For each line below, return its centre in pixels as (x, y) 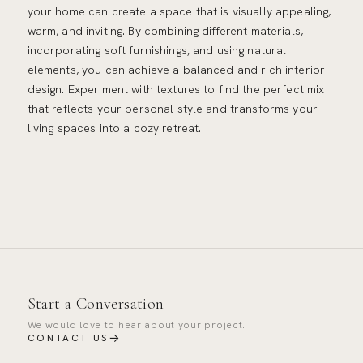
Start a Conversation (96, 304)
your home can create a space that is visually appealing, (179, 12)
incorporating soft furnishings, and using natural (157, 51)
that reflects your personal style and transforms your (172, 109)
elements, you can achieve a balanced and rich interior (176, 70)
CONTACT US (68, 337)
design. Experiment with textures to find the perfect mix (176, 90)
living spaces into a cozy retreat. (114, 128)
